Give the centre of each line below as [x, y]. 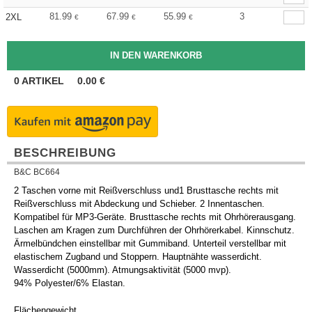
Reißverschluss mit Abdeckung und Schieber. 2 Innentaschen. [139, 204]
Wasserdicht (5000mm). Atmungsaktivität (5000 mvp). [123, 270]
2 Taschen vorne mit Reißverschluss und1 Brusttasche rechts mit [146, 191]
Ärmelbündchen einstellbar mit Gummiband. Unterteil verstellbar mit [150, 244]
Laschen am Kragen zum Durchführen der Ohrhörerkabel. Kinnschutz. [154, 231]
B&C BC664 [37, 172]
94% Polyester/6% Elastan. [70, 283]
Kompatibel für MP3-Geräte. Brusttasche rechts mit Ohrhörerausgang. [155, 217]
